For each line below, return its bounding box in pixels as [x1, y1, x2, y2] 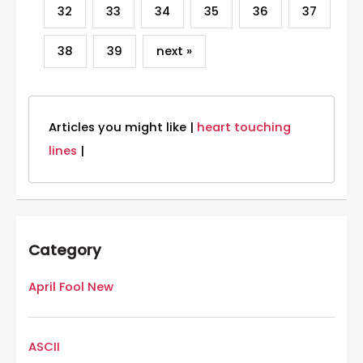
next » [156, 43, 192, 60]
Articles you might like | [49, 118, 197, 135]
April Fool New [28, 279, 113, 296]
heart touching [197, 118, 291, 135]
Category [28, 239, 101, 260]
